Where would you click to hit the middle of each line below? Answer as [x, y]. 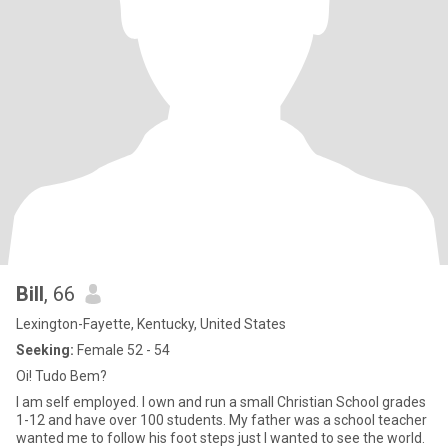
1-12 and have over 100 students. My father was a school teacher [221, 420]
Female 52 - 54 [122, 350]
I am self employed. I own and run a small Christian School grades [221, 402]
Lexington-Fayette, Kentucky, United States [151, 324]
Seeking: [45, 350]
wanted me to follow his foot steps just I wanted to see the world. [220, 438]
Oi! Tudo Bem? [61, 376]
